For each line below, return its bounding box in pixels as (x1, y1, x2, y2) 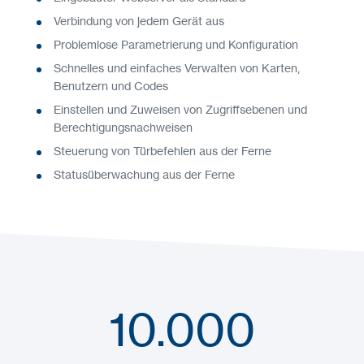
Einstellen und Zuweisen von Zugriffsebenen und (54, 102, 307, 117)
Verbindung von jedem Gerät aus (54, 14, 224, 28)
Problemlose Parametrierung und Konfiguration (54, 37, 298, 52)
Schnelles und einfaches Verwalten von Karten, (54, 61, 300, 76)
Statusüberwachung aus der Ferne (54, 167, 235, 182)
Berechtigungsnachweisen (54, 120, 193, 135)
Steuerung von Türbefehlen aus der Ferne (54, 144, 271, 158)
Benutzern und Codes (54, 79, 168, 93)
